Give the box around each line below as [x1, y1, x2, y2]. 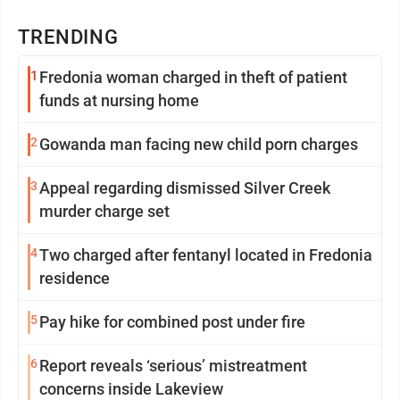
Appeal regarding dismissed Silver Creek [39, 179, 330, 198]
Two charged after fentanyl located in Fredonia [39, 246, 372, 265]
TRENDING [18, 26, 120, 49]
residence [39, 269, 110, 288]
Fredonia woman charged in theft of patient [39, 68, 347, 87]
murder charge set [39, 202, 170, 221]
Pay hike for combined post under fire [39, 312, 305, 332]
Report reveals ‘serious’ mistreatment [39, 356, 307, 376]
